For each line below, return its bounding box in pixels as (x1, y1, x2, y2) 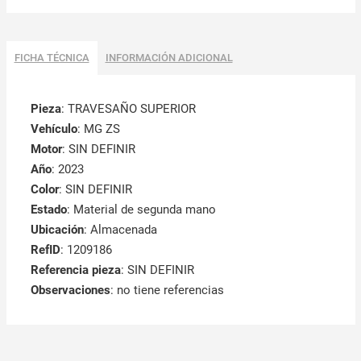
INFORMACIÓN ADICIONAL (105, 52, 233, 64)
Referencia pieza (30, 263, 121, 278)
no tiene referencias (116, 283, 224, 298)
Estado (30, 202, 67, 218)
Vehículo (30, 122, 77, 137)
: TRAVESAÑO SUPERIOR (60, 102, 196, 117)
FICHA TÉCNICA (14, 52, 89, 64)
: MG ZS (77, 122, 120, 137)
